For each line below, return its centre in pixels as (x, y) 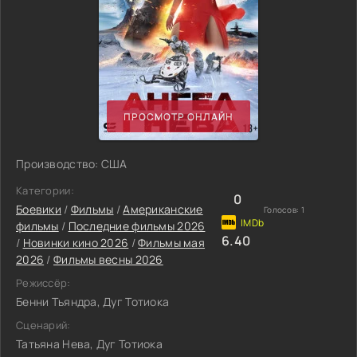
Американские (163, 209)
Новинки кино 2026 (76, 243)
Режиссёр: (43, 283)
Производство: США (72, 164)
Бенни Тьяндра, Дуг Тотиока (93, 302)
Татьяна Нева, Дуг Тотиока (89, 344)
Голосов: (282, 210)
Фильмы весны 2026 (108, 259)
